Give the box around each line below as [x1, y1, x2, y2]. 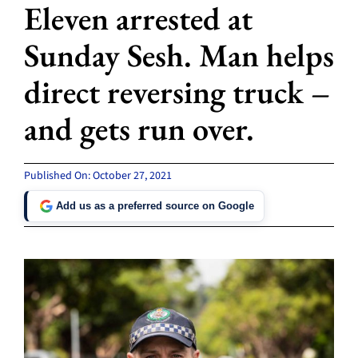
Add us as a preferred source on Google [55, 200, 254, 213]
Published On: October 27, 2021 [23, 167, 172, 184]
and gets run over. [23, 107, 254, 149]
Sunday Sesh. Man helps [23, 34, 334, 76]
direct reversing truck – [23, 70, 330, 113]
